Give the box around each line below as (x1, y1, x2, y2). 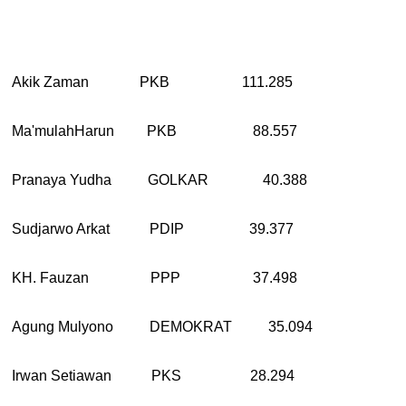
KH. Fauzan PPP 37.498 (12, 270, 298, 286)
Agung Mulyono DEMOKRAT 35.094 (12, 319, 314, 335)
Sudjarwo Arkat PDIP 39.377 (12, 221, 295, 237)
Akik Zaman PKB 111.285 (12, 74, 294, 91)
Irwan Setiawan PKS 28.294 (12, 368, 295, 384)
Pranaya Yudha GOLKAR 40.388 (12, 172, 308, 188)
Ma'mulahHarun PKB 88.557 (12, 123, 298, 140)
